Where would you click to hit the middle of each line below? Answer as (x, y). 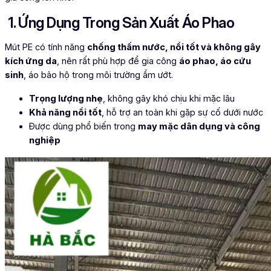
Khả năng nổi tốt (65, 112)
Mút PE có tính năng (46, 47)
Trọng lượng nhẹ (66, 98)
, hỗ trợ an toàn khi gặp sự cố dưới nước (182, 112)
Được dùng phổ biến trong (83, 126)
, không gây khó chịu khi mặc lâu (169, 98)
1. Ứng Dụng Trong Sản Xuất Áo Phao (120, 22)
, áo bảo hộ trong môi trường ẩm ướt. (98, 75)
